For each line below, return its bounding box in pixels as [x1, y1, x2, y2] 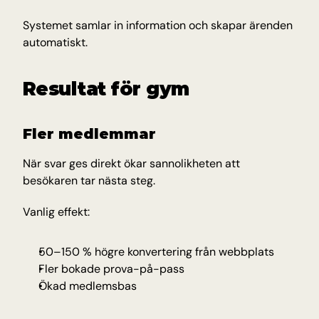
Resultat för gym [23, 78, 189, 100]
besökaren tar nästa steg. [23, 173, 155, 188]
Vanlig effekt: [23, 204, 90, 219]
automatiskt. [23, 35, 88, 50]
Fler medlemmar [23, 125, 156, 142]
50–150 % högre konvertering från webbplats [38, 244, 274, 259]
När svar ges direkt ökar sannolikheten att [23, 156, 240, 171]
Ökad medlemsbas [38, 278, 137, 293]
